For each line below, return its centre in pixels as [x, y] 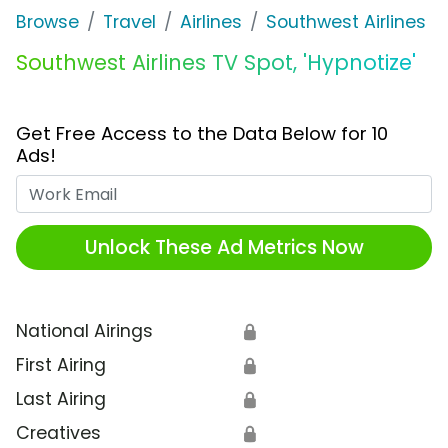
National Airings [84, 331]
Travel [129, 22]
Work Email [270, 187]
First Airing [61, 365]
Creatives [58, 433]
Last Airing [61, 399]
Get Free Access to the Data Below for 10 [202, 134]
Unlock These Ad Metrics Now [224, 247]
